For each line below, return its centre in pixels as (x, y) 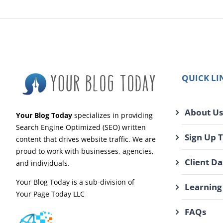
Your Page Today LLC (50, 194)
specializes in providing (112, 115)
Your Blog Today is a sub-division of (75, 182)
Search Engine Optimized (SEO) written (81, 127)
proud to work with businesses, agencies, (85, 151)
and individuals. (43, 163)
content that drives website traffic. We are (86, 139)
